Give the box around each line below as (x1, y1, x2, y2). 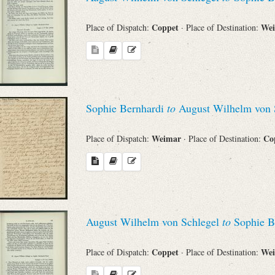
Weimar (152, 132, 184, 145)
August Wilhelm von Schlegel (86, 214, 222, 229)
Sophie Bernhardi (86, 100, 167, 115)
